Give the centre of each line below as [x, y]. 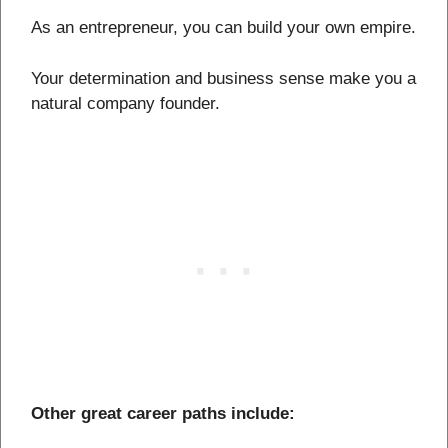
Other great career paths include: [163, 414]
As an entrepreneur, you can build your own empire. [223, 28]
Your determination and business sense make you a [223, 78]
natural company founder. [125, 103]
